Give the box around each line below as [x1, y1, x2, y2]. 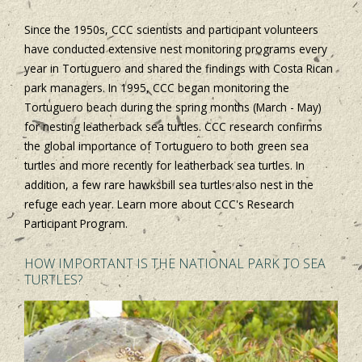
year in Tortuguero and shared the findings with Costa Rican [24, 60, 333, 76]
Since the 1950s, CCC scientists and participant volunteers [24, 21, 318, 37]
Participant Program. [24, 215, 128, 231]
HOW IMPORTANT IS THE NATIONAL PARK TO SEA [24, 254, 326, 272]
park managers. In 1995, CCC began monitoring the [24, 79, 289, 95]
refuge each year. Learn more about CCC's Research [24, 196, 294, 212]
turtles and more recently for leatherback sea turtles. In [24, 157, 305, 173]
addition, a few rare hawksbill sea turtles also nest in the [24, 176, 314, 192]
